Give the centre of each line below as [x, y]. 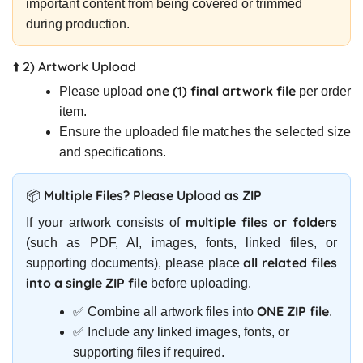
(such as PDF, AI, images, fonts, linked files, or [181, 242]
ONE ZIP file [293, 311]
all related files [290, 262]
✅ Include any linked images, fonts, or [181, 331]
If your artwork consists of [106, 222]
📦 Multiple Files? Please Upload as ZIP [144, 195]
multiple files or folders [261, 222]
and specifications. [113, 152]
